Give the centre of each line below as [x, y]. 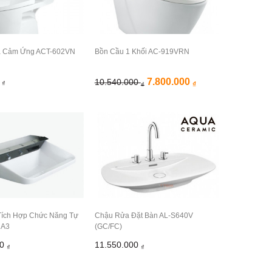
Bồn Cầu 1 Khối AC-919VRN [142, 52]
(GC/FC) [108, 226]
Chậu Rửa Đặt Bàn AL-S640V [144, 216]
